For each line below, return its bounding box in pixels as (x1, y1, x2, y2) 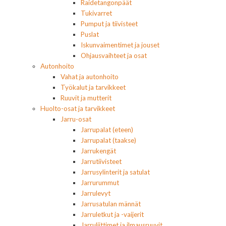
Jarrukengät (81, 146, 116, 155)
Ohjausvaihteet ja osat (81, 51, 147, 60)
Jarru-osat (61, 115, 91, 123)
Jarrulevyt (81, 189, 110, 197)
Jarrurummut (81, 178, 119, 187)
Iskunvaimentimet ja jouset (81, 40, 159, 49)
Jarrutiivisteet (81, 157, 122, 165)
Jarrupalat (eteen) (81, 125, 133, 134)
